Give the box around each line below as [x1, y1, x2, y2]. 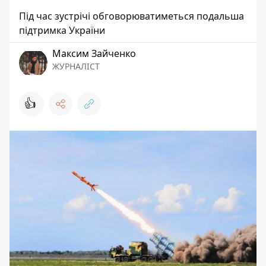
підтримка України [19, 24, 105, 37]
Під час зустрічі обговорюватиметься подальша [19, 9, 244, 23]
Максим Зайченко [52, 47, 136, 60]
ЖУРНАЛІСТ [52, 61, 100, 72]
